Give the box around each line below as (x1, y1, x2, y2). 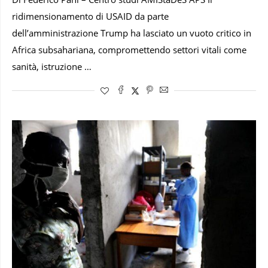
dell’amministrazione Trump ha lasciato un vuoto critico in (12, 27, 251, 39)
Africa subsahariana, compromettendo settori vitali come (12, 44, 246, 56)
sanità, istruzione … (12, 60, 92, 72)
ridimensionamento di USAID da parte (12, 10, 169, 22)
